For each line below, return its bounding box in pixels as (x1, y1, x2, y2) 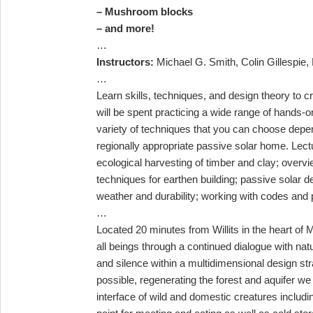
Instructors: (96, 55, 154, 68)
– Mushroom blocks (96, 5, 193, 17)
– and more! (96, 22, 154, 34)
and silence (96, 256, 151, 269)
